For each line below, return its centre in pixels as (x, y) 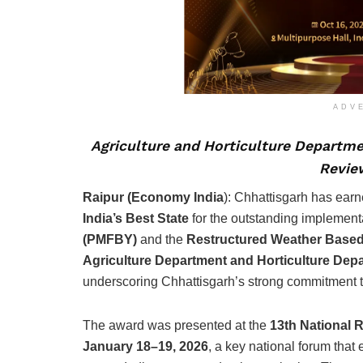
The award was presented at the (176, 326)
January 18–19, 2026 (145, 347)
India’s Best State (136, 219)
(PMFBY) (110, 240)
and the (162, 240)
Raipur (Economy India (153, 198)
